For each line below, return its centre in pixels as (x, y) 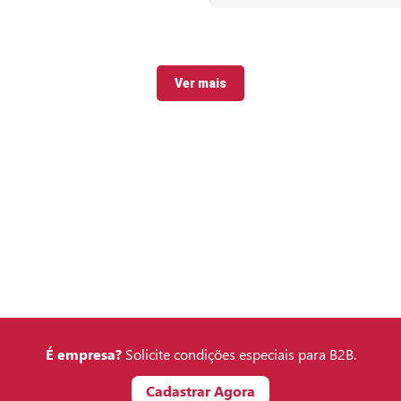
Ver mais (200, 84)
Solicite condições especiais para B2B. (239, 354)
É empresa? (83, 354)
